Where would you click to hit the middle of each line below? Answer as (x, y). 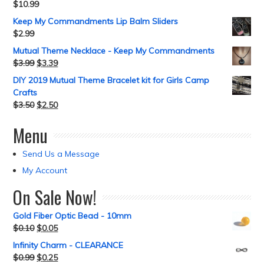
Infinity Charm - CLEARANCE (68, 245)
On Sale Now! (55, 197)
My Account (45, 170)
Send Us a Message (61, 154)
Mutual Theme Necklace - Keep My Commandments (114, 51)
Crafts (25, 93)
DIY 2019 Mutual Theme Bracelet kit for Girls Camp (111, 80)
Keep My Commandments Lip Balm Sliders (96, 21)
